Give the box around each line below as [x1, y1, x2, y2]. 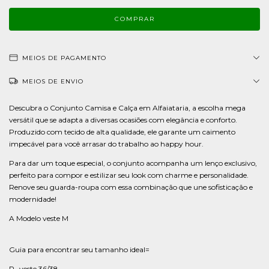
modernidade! [9, 195, 56, 204]
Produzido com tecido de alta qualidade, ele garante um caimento [9, 127, 235, 136]
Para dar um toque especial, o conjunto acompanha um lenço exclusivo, [9, 159, 257, 168]
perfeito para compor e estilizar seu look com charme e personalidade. [9, 171, 249, 180]
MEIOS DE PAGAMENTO [22, 54, 106, 62]
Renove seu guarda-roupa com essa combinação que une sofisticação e [9, 183, 253, 192]
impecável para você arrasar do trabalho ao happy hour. [9, 139, 204, 148]
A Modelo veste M [9, 214, 68, 223]
